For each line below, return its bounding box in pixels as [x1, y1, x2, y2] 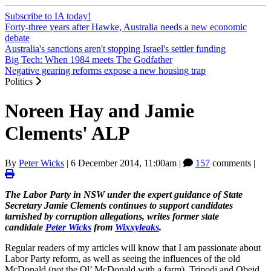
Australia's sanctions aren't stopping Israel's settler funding [5, 44, 226, 54]
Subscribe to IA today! [5, 11, 91, 21]
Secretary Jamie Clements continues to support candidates [5, 200, 233, 211]
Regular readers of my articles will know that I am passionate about [5, 242, 261, 253]
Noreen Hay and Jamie [5, 100, 194, 122]
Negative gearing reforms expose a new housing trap [5, 65, 206, 76]
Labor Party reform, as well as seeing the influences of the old [5, 253, 240, 264]
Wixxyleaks [115, 221, 159, 232]
